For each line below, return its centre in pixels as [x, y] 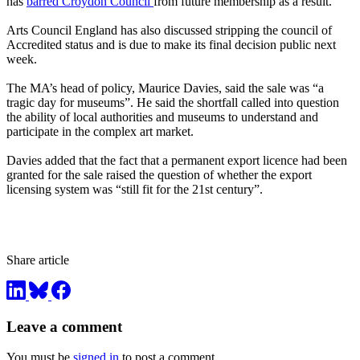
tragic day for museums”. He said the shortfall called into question [173, 103]
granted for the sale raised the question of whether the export [159, 175]
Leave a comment [64, 326]
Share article [38, 260]
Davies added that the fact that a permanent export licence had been [177, 161]
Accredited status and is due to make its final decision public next [171, 45]
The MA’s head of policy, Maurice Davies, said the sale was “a [165, 88]
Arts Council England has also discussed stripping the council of [169, 31]
